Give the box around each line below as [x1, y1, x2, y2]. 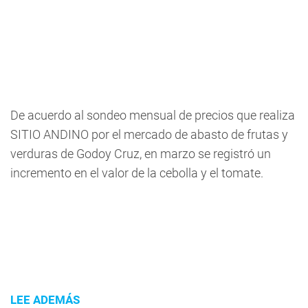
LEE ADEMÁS [10, 293, 80, 307]
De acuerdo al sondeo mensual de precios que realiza [10, 108, 295, 122]
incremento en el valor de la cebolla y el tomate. [10, 166, 263, 180]
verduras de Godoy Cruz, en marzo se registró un [10, 146, 271, 161]
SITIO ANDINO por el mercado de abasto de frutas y [10, 127, 288, 142]
